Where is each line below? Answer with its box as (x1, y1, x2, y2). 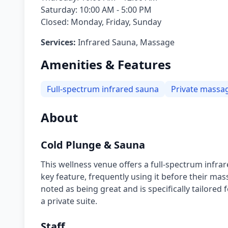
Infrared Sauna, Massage (78, 37, 175, 48)
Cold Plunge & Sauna (41, 138, 145, 152)
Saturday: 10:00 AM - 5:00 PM (41, 4, 152, 15)
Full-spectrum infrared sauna (47, 83, 159, 95)
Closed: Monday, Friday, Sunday (41, 16, 161, 27)
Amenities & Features (41, 56, 171, 73)
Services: (41, 37, 76, 48)
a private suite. (41, 195, 97, 207)
